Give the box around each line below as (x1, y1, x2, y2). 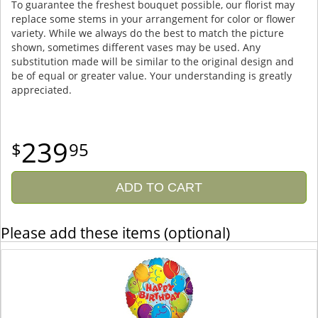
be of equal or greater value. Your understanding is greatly (11, 68, 292, 82)
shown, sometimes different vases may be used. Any (11, 40, 261, 54)
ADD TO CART (116, 180, 202, 194)
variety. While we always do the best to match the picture (11, 26, 284, 40)
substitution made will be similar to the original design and (11, 54, 294, 68)
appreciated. (11, 82, 72, 97)
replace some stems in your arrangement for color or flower (11, 11, 295, 26)
